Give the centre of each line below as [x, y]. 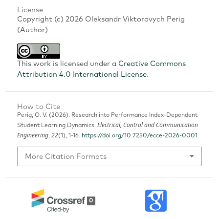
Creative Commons [152, 64]
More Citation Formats [66, 156]
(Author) [32, 30]
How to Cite [38, 107]
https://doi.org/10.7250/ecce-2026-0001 [139, 136]
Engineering [33, 135]
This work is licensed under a [67, 64]
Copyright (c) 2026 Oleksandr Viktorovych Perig [101, 19]
